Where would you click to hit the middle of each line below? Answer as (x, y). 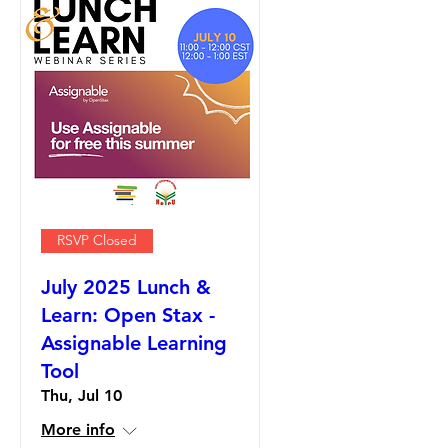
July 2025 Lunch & (126, 286)
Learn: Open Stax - (128, 314)
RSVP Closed (97, 240)
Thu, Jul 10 (81, 395)
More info (78, 429)
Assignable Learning (134, 342)
